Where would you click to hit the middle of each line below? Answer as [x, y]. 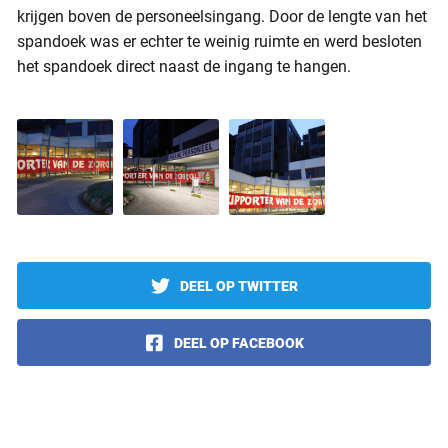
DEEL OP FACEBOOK [238, 342]
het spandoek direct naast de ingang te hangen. [184, 66]
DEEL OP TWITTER [238, 285]
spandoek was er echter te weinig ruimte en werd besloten [219, 41]
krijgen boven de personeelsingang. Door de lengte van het [222, 16]
